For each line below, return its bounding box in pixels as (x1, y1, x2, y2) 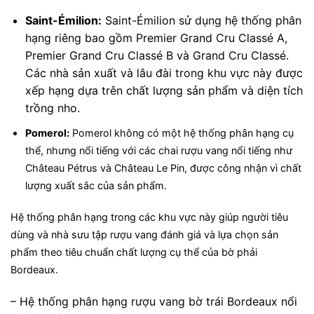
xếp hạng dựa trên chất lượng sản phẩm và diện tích (25, 83, 303, 98)
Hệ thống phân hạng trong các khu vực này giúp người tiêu (11, 211, 288, 224)
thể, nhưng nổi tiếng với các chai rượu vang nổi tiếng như (25, 144, 292, 156)
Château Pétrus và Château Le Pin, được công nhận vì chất (25, 161, 301, 174)
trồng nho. (25, 101, 80, 116)
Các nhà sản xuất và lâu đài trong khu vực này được (25, 66, 303, 81)
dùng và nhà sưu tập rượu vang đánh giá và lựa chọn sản (11, 228, 278, 241)
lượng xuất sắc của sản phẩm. (25, 179, 167, 191)
